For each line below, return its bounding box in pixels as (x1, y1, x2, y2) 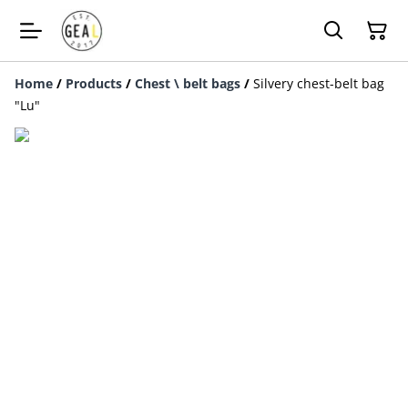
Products (66, 75, 122, 92)
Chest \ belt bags (135, 75, 240, 92)
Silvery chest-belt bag (253, 75, 384, 92)
